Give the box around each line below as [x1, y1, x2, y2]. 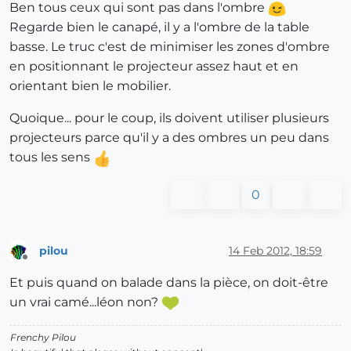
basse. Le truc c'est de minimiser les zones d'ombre [9, 39, 330, 55]
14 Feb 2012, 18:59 [229, 243, 322, 258]
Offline [24, 257, 55, 270]
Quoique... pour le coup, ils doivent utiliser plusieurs [9, 110, 329, 126]
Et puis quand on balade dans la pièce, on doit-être [9, 274, 328, 290]
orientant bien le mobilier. [9, 78, 171, 94]
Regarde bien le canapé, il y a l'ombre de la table [9, 20, 309, 35]
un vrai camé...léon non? [9, 294, 161, 309]
